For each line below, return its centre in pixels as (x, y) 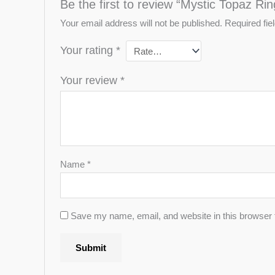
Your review (91, 81)
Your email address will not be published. (141, 23)
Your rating (88, 51)
